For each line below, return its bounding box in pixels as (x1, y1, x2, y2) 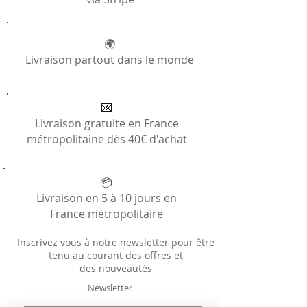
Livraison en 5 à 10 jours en (36, 190, 177, 206)
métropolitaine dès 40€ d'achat (26, 131, 187, 147)
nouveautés (99, 261, 152, 275)
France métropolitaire (49, 206, 163, 221)
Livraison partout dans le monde (25, 51, 194, 67)
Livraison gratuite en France (34, 115, 179, 131)
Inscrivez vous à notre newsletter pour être (17, 235, 214, 249)
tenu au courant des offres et (49, 248, 183, 262)
